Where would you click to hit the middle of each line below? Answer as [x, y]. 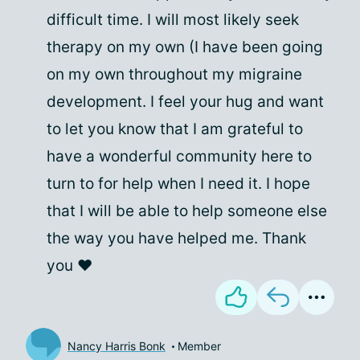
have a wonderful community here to [179, 156]
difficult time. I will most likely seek [173, 20]
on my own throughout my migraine [174, 74]
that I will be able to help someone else [187, 211]
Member [199, 346]
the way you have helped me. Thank [176, 238]
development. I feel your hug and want [185, 102]
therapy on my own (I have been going [185, 47]
